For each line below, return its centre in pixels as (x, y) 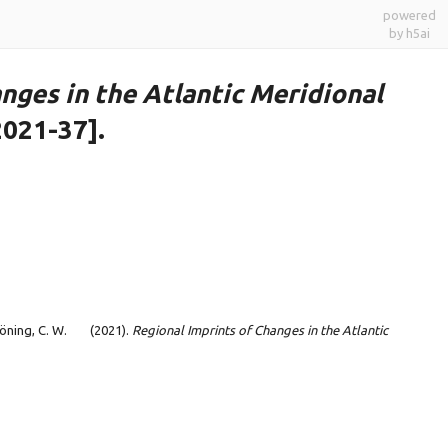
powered (409, 15)
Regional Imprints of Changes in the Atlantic (260, 330)
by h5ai (409, 33)
